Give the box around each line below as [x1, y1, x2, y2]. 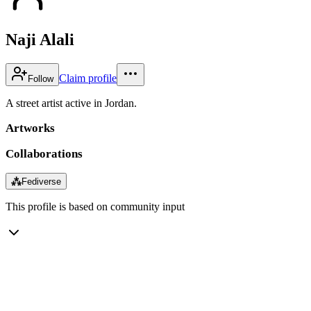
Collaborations [6, 146, 83, 160]
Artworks [6, 121, 55, 135]
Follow [28, 73, 53, 84]
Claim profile [59, 72, 117, 84]
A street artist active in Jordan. [6, 96, 137, 109]
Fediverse [22, 176, 61, 187]
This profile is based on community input [6, 200, 185, 212]
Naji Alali [6, 30, 74, 49]
